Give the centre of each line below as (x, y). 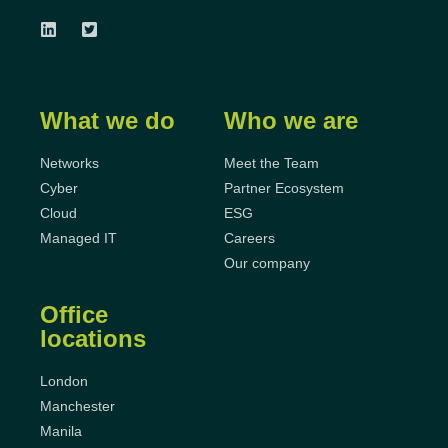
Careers (249, 238)
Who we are (291, 120)
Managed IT (78, 238)
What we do (107, 120)
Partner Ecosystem (284, 188)
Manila (61, 431)
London (64, 381)
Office (74, 314)
